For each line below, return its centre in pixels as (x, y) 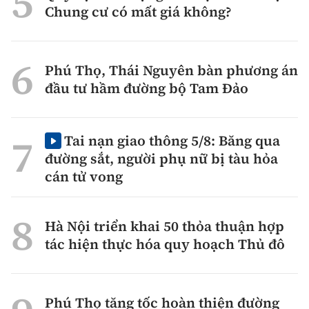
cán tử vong (84, 177)
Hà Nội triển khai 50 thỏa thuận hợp (165, 227)
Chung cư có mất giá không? (138, 12)
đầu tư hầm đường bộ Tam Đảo (147, 89)
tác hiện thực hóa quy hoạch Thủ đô (165, 245)
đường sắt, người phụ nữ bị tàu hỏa (161, 159)
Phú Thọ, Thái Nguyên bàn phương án (171, 71)
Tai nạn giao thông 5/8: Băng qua (172, 141)
